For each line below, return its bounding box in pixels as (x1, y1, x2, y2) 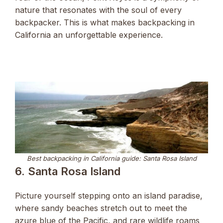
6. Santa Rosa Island (15, 164, 120, 178)
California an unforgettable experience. (15, 29, 163, 40)
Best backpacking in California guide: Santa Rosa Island (26, 154, 197, 162)
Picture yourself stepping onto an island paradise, (15, 190, 203, 201)
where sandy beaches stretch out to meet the (15, 203, 187, 213)
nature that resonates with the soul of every (15, 4, 182, 15)
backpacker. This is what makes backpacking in (15, 17, 195, 27)
